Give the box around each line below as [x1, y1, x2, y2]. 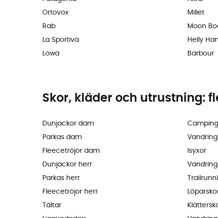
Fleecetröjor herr [42, 188, 98, 196]
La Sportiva [42, 36, 79, 44]
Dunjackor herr [42, 161, 92, 168]
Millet [187, 9, 204, 17]
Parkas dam [42, 134, 82, 141]
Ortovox [42, 9, 69, 17]
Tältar [42, 202, 61, 209]
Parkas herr [42, 175, 80, 182]
